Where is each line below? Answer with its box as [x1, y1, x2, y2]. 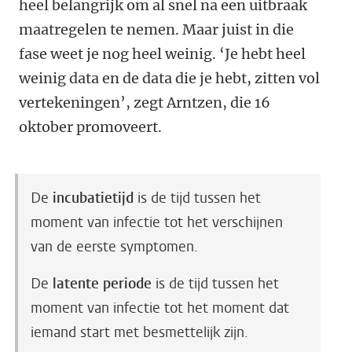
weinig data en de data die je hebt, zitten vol [19, 69, 320, 88]
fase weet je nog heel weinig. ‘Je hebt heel [19, 45, 306, 64]
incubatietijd [53, 189, 134, 208]
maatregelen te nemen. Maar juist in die [19, 20, 294, 39]
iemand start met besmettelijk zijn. [31, 323, 248, 343]
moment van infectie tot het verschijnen [31, 213, 283, 233]
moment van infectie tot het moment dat [31, 299, 289, 318]
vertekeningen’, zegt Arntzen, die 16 [19, 93, 270, 112]
